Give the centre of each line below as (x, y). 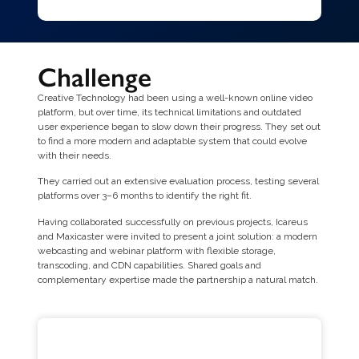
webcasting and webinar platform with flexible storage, (156, 250)
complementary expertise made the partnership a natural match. (177, 279)
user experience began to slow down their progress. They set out (179, 126)
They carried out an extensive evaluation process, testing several (178, 182)
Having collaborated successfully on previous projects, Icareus (172, 222)
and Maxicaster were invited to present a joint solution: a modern (177, 236)
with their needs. (74, 155)
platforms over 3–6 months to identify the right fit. (144, 196)
